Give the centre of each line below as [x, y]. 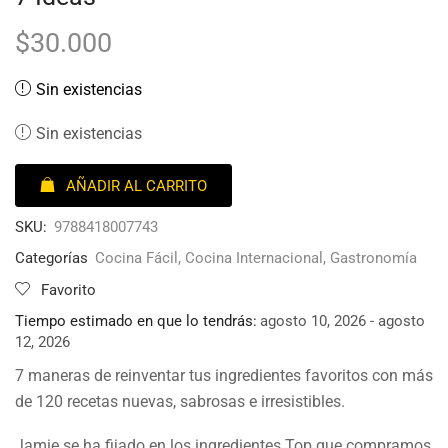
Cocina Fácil [136, 257]
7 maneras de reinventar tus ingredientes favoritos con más [224, 375]
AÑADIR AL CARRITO [136, 185]
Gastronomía [373, 257]
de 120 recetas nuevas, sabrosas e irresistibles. [180, 401]
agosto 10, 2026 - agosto [342, 320]
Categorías [51, 257]
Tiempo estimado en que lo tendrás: [136, 320]
